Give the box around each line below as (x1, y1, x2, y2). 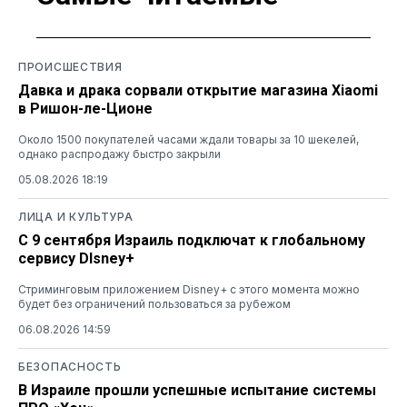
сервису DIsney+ (18, 249, 134, 267)
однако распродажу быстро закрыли (18, 146, 221, 161)
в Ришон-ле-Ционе (18, 99, 153, 117)
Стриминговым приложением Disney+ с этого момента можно (18, 282, 360, 296)
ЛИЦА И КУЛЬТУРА (18, 209, 134, 223)
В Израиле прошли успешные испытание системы (18, 381, 376, 399)
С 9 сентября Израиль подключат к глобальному (18, 231, 365, 249)
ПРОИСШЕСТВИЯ (18, 59, 123, 74)
